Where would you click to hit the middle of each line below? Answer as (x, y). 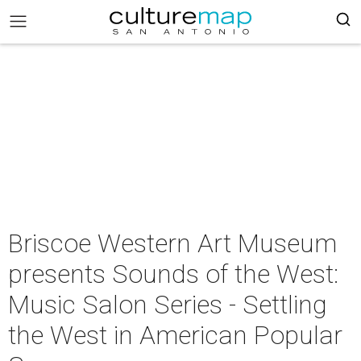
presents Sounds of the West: (173, 274)
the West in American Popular (175, 335)
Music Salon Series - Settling (168, 305)
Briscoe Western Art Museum (172, 243)
